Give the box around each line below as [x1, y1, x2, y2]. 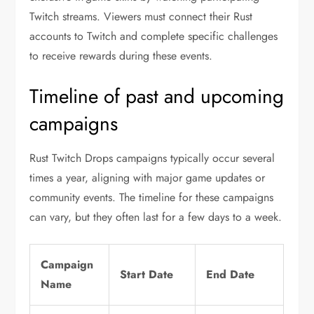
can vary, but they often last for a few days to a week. [29, 209, 282, 226]
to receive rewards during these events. [29, 48, 213, 64]
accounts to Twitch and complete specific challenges [29, 28, 278, 45]
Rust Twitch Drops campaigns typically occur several [29, 150, 275, 167]
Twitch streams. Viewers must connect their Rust [29, 8, 253, 25]
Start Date [120, 266, 174, 283]
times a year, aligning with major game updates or [29, 170, 266, 186]
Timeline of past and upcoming [29, 82, 285, 111]
